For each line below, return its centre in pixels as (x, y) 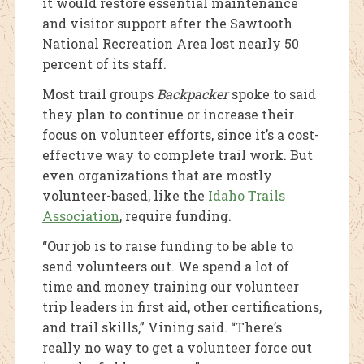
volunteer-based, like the (125, 196)
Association (80, 216)
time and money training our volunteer (170, 287)
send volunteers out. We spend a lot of (165, 266)
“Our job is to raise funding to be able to (167, 246)
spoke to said (272, 94)
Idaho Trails (246, 196)
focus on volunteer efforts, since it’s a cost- (180, 135)
